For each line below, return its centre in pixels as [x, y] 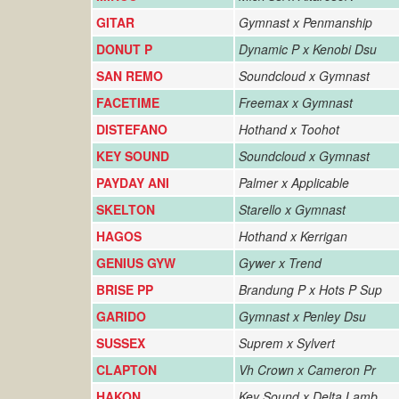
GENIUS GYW [136, 263]
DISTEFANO [132, 129]
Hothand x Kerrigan [293, 236]
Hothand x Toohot [289, 129]
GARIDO [121, 316]
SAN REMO [130, 76]
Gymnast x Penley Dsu [302, 316]
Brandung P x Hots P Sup [310, 289]
